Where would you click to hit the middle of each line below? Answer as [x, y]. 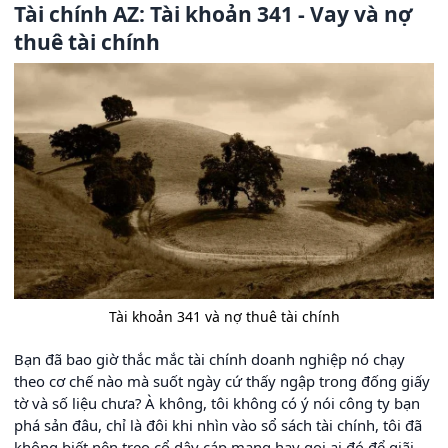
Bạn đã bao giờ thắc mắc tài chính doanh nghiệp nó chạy [209, 358]
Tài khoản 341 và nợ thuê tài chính [224, 316]
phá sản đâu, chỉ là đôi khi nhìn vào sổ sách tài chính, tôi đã [218, 424]
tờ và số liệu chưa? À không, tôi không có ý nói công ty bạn [217, 402]
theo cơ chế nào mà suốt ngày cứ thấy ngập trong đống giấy [222, 380]
